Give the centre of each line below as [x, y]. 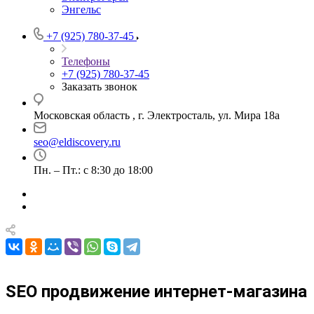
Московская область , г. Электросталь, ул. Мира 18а [157, 115]
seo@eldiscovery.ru [77, 142]
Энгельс [81, 9]
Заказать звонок [100, 87]
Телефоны [86, 61]
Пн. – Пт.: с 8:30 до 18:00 [93, 170]
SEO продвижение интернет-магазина [156, 291]
